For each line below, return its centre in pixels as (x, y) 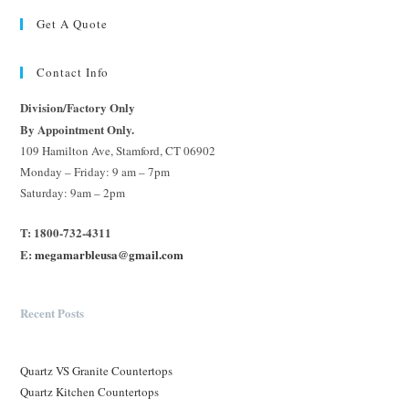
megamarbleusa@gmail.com (110, 254)
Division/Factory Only (78, 107)
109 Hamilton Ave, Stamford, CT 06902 (118, 150)
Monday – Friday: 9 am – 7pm (95, 171)
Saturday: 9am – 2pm (73, 192)
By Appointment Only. (78, 129)
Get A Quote (73, 23)
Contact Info (73, 72)
